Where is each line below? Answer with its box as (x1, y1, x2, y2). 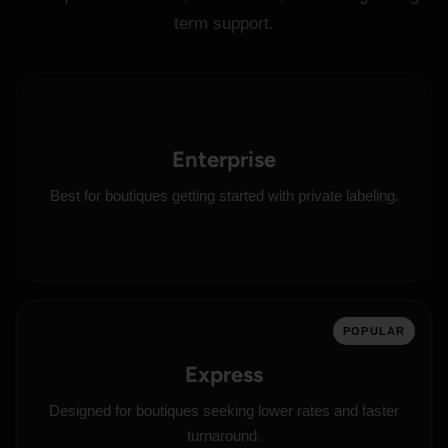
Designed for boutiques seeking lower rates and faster (49, 402, 399, 419)
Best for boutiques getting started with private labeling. (49, 186, 399, 204)
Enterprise (172, 145, 276, 173)
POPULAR (343, 325, 405, 337)
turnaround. (187, 427, 261, 444)
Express (185, 361, 263, 388)
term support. (174, 14, 274, 33)
